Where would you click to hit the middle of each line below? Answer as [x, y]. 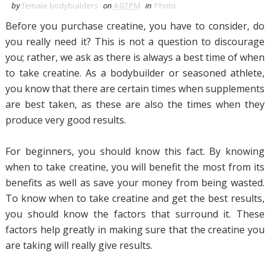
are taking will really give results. [79, 245]
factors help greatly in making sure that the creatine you [135, 230]
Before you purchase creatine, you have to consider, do [135, 26]
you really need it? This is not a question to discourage [135, 42]
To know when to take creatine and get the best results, [135, 198]
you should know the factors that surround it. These [135, 214]
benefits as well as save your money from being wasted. [135, 183]
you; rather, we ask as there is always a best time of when [135, 57]
